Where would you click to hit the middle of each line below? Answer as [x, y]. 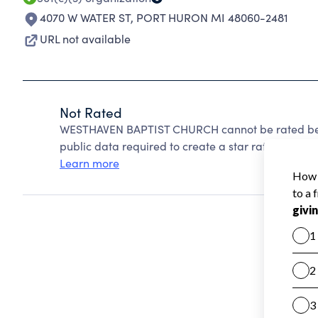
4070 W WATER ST [85, 17]
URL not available [85, 39]
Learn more [89, 163]
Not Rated [91, 112]
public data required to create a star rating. [172, 146]
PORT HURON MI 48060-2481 [212, 17]
